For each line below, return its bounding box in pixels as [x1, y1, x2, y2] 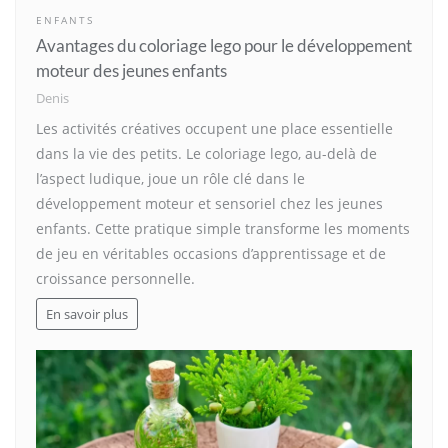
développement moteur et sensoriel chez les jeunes [36, 194, 383, 214]
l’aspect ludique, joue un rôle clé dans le [36, 169, 305, 189]
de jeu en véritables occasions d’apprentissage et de [36, 244, 386, 264]
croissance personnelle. [36, 269, 195, 289]
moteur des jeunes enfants [36, 60, 227, 82]
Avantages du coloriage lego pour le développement [36, 35, 412, 57]
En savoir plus [45, 305, 128, 323]
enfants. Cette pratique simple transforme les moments [36, 219, 410, 239]
